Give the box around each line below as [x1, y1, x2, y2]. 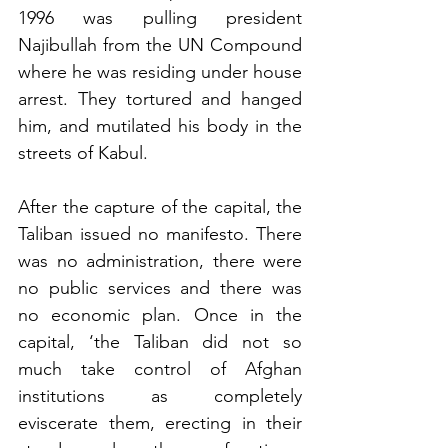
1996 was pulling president [18, 6, 302, 29]
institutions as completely [18, 384, 302, 407]
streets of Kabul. [18, 141, 153, 164]
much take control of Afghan [18, 357, 302, 380]
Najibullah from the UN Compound [18, 33, 302, 56]
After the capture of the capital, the [18, 195, 302, 218]
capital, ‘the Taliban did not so [18, 330, 302, 353]
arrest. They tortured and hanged [18, 87, 302, 110]
